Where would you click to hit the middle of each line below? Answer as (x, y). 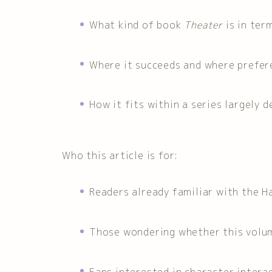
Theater (204, 25)
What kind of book (137, 25)
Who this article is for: (120, 156)
